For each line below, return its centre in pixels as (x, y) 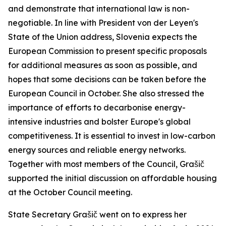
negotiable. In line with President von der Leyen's (103, 23)
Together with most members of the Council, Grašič (106, 164)
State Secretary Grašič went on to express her (97, 214)
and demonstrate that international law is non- (99, 9)
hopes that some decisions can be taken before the (107, 79)
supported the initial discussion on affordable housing (112, 178)
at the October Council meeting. (72, 192)
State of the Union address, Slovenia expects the (103, 37)
